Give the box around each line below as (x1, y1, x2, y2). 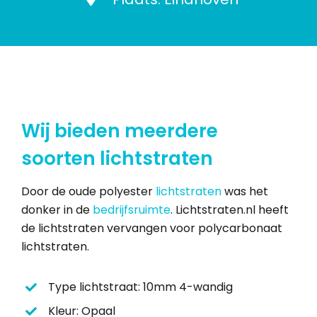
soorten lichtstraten (21, 145, 213, 172)
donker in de (21, 202, 93, 219)
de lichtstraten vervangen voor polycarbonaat (21, 220, 282, 237)
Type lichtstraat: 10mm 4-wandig (48, 279, 234, 296)
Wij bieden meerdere (21, 117, 218, 144)
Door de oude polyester (21, 183, 156, 200)
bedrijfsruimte (92, 202, 171, 219)
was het (221, 183, 268, 200)
